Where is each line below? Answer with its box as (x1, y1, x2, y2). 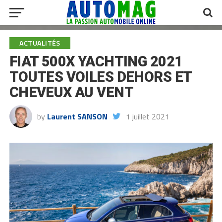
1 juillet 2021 (125, 111, 169, 122)
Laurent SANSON (47, 111, 108, 122)
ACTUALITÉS (19, 38, 60, 49)
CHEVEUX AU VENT (9, 84, 134, 101)
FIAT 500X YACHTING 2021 (9, 53, 183, 70)
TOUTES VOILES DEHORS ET (9, 68, 192, 85)
